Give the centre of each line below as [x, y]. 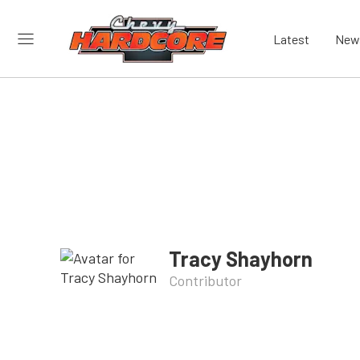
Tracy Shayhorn [241, 258]
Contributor [206, 280]
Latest [291, 39]
